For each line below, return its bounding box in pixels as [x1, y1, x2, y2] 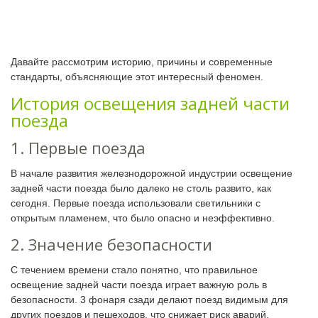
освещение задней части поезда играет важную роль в [11, 278, 267, 290]
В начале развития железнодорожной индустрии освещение [11, 167, 292, 179]
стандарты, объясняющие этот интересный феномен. [11, 70, 263, 82]
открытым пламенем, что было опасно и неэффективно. [11, 212, 275, 224]
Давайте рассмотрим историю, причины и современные [11, 55, 273, 67]
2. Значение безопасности [11, 233, 212, 255]
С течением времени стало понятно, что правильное [11, 263, 258, 275]
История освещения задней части [11, 91, 290, 115]
